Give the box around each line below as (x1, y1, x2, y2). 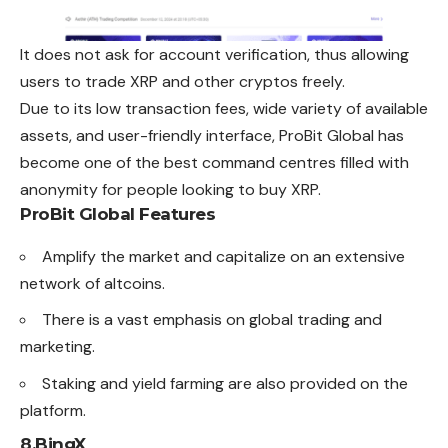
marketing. (20, 336, 95, 358)
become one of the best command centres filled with (20, 151, 409, 173)
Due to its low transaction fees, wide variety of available (20, 97, 428, 119)
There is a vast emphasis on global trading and (42, 309, 382, 331)
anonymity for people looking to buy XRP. (20, 178, 321, 200)
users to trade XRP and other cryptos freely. (20, 70, 345, 92)
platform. (20, 399, 86, 421)
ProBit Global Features (20, 203, 215, 224)
